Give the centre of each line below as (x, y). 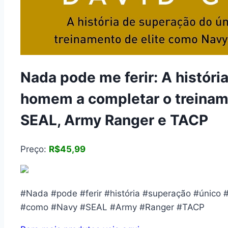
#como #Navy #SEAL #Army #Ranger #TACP (112, 207)
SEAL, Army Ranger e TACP (114, 120)
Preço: (35, 149)
